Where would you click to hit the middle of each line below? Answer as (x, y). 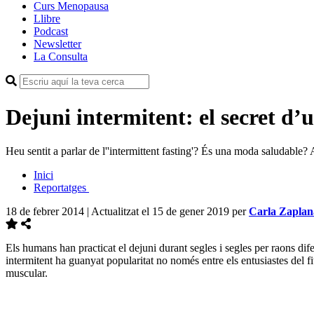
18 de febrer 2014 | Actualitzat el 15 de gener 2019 (119, 212)
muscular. (27, 273)
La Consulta (61, 57)
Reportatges (61, 188)
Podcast (51, 32)
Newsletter (57, 44)
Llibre (47, 19)
